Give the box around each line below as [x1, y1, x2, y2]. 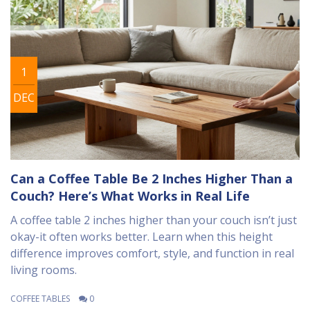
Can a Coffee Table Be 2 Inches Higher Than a [10, 170, 293, 188]
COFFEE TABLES [10, 293, 70, 305]
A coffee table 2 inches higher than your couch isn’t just [10, 212, 297, 228]
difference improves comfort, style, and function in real [10, 246, 294, 262]
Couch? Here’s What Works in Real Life [10, 188, 250, 205]
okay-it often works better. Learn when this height [10, 229, 273, 245]
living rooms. [10, 262, 77, 278]
